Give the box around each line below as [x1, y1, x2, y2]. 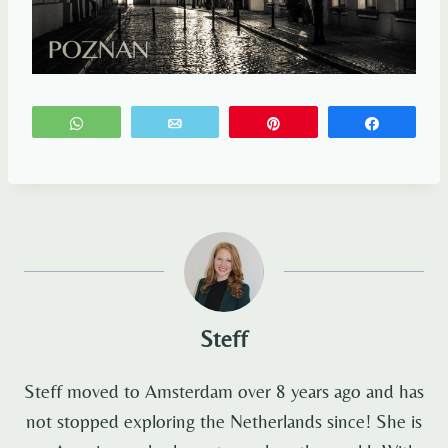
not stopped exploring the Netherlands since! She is [26, 410, 422, 433]
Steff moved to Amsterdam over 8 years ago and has [24, 380, 424, 403]
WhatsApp [97, 116, 164, 131]
